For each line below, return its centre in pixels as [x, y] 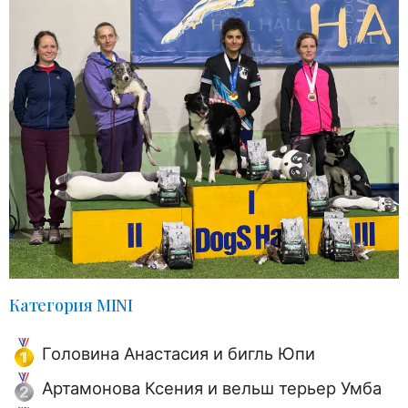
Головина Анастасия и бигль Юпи [178, 354]
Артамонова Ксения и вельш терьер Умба [212, 388]
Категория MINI [71, 306]
